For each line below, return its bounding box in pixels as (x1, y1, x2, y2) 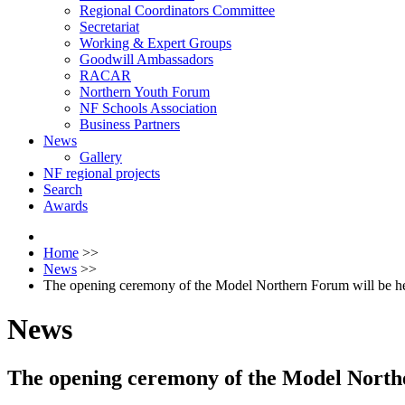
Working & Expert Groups (80, 35, 231, 51)
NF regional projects (43, 165, 160, 181)
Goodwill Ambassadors (80, 52, 213, 67)
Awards (43, 198, 88, 213)
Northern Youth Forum (80, 84, 210, 99)
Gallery (80, 149, 122, 165)
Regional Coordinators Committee (80, 3, 275, 18)
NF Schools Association (80, 100, 217, 116)
